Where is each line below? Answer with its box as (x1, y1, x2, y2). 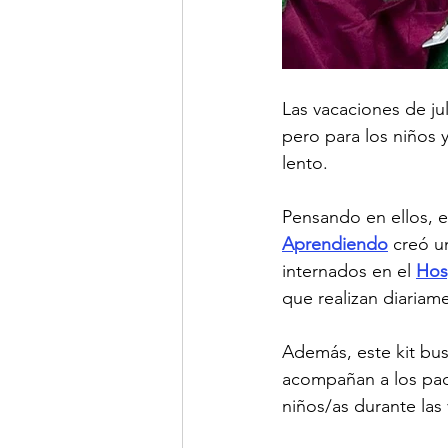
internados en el (282, 260, 416, 282)
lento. (282, 152, 328, 174)
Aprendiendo (282, 233, 388, 255)
